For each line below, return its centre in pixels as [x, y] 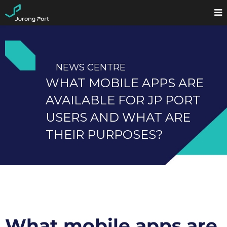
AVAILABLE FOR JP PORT [123, 100]
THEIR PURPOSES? [104, 135]
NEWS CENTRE [91, 67]
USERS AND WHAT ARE [118, 117]
